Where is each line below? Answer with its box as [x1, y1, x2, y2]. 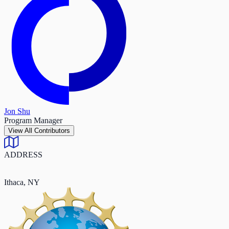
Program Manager [4, 116, 62, 125]
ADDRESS [4, 150, 42, 159]
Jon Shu [4, 107, 30, 116]
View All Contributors [34, 127, 70, 134]
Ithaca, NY [4, 178, 40, 187]
